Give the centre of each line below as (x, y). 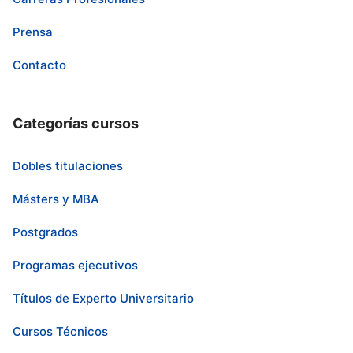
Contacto (40, 65)
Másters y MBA (56, 199)
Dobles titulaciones (68, 166)
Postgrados (46, 232)
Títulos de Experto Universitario (104, 299)
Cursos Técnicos (61, 332)
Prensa (33, 32)
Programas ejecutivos (76, 266)
